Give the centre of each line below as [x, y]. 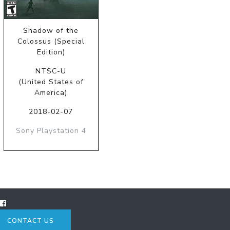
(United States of [51, 82]
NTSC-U [51, 71]
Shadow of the [51, 30]
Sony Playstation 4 [51, 130]
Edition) [51, 52]
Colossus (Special [51, 41]
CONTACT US [31, 221]
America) [51, 92]
